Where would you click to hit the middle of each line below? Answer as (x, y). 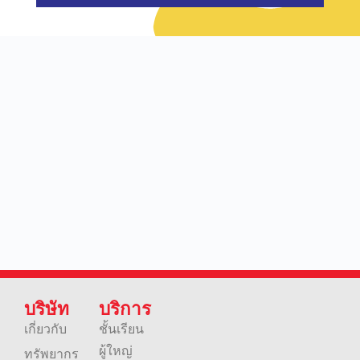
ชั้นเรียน (122, 330)
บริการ (125, 310)
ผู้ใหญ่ (116, 352)
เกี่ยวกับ (46, 330)
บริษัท (47, 310)
